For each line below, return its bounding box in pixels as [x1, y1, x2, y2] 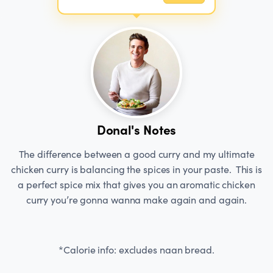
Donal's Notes [96, 121, 177, 138]
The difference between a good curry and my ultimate [18, 147, 255, 161]
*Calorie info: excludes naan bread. [58, 243, 214, 257]
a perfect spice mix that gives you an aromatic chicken [18, 178, 255, 191]
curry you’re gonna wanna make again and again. [26, 193, 247, 207]
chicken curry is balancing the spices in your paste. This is [11, 163, 262, 176]
